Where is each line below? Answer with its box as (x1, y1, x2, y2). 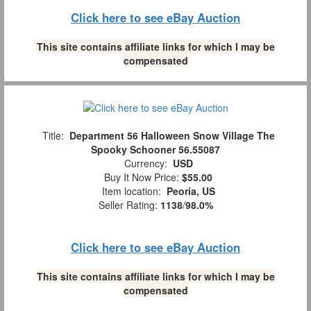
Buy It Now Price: (99, 170, 182, 185)
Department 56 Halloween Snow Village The (69, 128, 275, 143)
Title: (36, 128, 69, 143)
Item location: (96, 184, 167, 199)
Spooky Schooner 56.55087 (91, 142, 220, 157)
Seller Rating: (98, 198, 160, 212)
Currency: (118, 156, 173, 171)
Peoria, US (166, 184, 215, 199)
